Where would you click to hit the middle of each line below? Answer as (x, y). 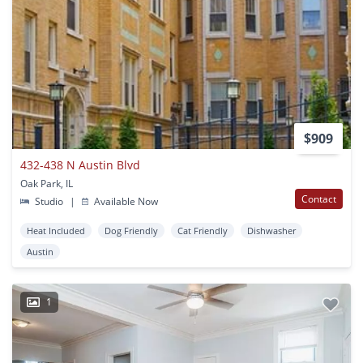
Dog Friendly (131, 231)
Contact (319, 199)
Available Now (125, 202)
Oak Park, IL (47, 184)
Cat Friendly (203, 231)
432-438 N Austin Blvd (80, 165)
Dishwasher (271, 231)
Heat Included (56, 231)
